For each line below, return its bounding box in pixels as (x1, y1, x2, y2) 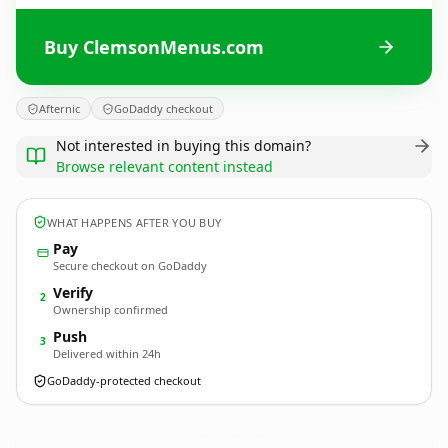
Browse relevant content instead (56, 157, 273, 176)
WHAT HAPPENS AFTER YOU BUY (47, 214, 222, 230)
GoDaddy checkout (114, 101, 213, 116)
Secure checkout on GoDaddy (53, 258, 207, 273)
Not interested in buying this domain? (56, 136, 311, 155)
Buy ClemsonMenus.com (44, 34, 264, 59)
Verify (53, 283, 93, 302)
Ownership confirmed (53, 302, 168, 317)
